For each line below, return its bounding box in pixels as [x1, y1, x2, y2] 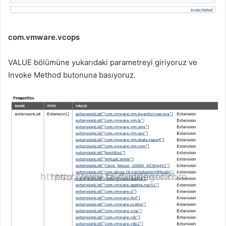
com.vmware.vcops [8, 32, 80, 42]
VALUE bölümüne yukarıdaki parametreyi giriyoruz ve [8, 58, 197, 68]
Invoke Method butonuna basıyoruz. [8, 70, 136, 80]
